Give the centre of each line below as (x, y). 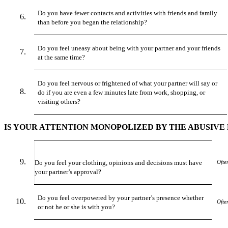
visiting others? (59, 101)
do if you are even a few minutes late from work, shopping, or (122, 92)
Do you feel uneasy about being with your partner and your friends (129, 48)
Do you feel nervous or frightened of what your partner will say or (128, 83)
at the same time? (62, 57)
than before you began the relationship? (93, 22)
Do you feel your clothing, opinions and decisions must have (118, 162)
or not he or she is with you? (77, 207)
